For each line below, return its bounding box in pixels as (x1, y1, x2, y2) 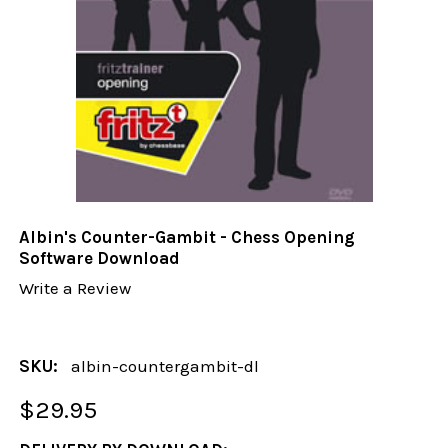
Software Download (19, 248, 181, 269)
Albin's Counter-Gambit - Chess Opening (19, 227, 356, 248)
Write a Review (19, 278, 132, 299)
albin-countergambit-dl (71, 355, 260, 376)
